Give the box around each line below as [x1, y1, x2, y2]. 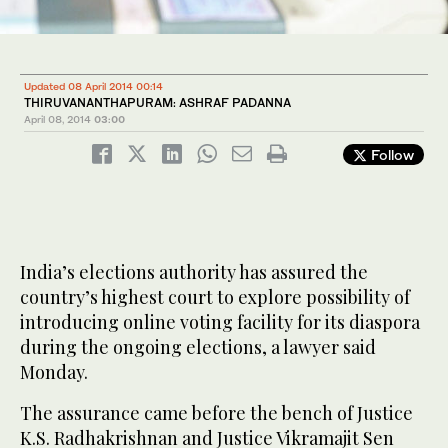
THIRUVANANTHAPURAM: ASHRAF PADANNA [24, 95, 291, 111]
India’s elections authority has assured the [20, 260, 368, 285]
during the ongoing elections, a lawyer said [20, 335, 376, 360]
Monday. [20, 360, 88, 385]
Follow [367, 146, 414, 164]
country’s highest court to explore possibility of [20, 285, 410, 310]
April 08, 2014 [24, 113, 91, 126]
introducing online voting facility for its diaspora [20, 310, 420, 335]
